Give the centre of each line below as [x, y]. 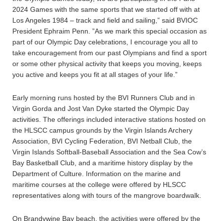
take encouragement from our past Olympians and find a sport [110, 53]
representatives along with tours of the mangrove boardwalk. [107, 195]
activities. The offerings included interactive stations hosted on [109, 119]
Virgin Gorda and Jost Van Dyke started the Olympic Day [101, 109]
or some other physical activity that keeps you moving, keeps [107, 64]
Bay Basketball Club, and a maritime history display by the [103, 163]
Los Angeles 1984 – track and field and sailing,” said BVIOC [105, 20]
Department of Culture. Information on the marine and [96, 174]
